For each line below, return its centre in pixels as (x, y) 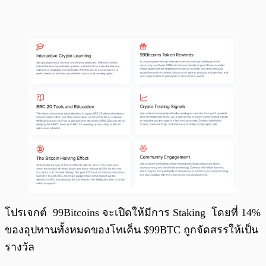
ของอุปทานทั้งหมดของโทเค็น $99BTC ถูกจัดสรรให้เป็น (132, 229)
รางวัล (21, 247)
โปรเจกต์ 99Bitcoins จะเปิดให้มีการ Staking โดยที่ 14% (133, 212)
